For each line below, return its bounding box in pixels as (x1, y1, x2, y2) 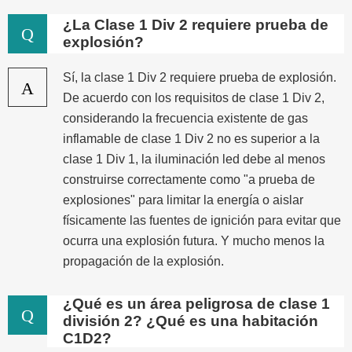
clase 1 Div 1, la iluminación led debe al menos (63, 152, 325, 166)
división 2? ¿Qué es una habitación (63, 312, 318, 329)
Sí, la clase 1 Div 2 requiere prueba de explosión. (63, 70, 336, 84)
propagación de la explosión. (63, 254, 224, 268)
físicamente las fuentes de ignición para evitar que (63, 213, 341, 227)
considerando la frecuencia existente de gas (63, 111, 308, 125)
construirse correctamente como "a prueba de (63, 172, 315, 186)
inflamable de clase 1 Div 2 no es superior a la (63, 131, 320, 145)
